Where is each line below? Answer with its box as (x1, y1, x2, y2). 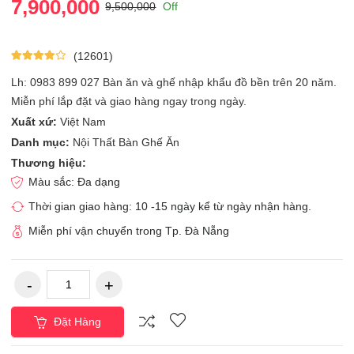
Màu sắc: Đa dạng (28, 175, 121, 188)
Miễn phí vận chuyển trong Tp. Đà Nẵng (28, 224, 230, 237)
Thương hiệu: (11, 156, 87, 169)
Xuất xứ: (11, 115, 58, 128)
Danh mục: (11, 135, 70, 149)
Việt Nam (57, 115, 107, 128)
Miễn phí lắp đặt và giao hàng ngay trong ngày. (11, 94, 247, 107)
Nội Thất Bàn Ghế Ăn (70, 135, 180, 149)
